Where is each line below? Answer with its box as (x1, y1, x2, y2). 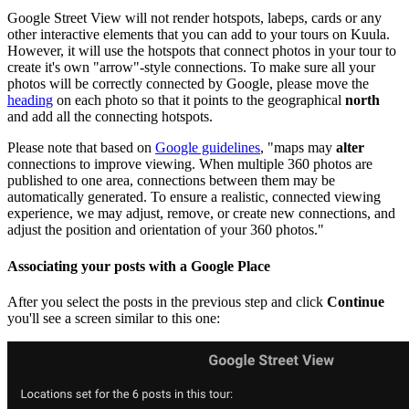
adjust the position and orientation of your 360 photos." (7, 222, 324, 238)
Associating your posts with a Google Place (7, 257, 270, 274)
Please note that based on (7, 140, 155, 156)
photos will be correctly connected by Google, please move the (7, 76, 369, 92)
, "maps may (260, 140, 336, 156)
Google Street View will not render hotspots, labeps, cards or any (7, 10, 382, 26)
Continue (327, 293, 384, 309)
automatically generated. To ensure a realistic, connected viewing (7, 189, 381, 205)
